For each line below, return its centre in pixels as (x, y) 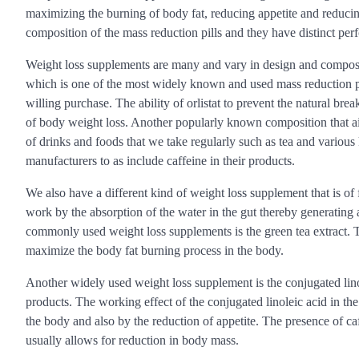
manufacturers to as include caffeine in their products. (160, 161)
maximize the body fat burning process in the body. (155, 251)
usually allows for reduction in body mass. (132, 341)
